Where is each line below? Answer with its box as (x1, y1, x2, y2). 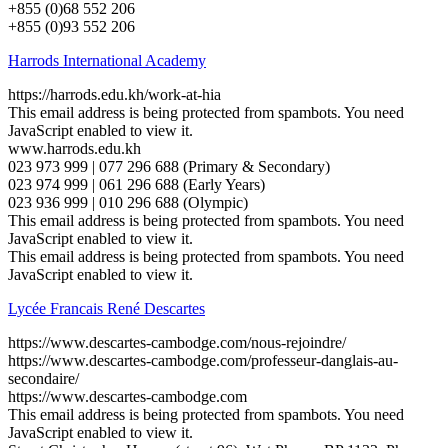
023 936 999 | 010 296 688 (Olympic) (8, 193, 248, 211)
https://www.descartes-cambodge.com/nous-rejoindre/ (8, 333, 346, 351)
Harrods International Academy (8, 51, 206, 69)
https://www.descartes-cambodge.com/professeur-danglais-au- (8, 351, 398, 369)
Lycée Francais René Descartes (8, 299, 205, 317)
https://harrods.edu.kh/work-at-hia (8, 85, 221, 103)
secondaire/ (8, 369, 79, 387)
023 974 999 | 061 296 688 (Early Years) (8, 175, 265, 193)
